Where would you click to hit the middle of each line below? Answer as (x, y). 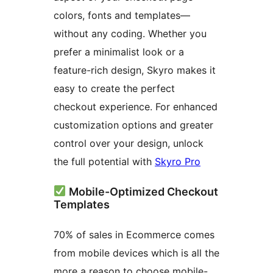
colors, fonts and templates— (122, 15)
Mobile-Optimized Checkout (142, 191)
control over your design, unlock (129, 143)
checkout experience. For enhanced (136, 106)
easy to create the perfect (114, 88)
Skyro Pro (178, 161)
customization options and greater (133, 125)
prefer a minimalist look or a (119, 51)
